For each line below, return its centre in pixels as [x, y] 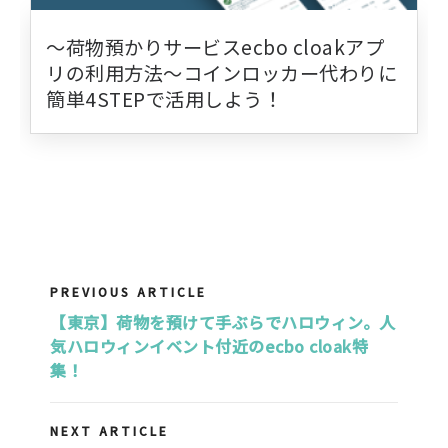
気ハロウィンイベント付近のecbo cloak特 [209, 346]
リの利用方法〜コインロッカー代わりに [221, 73]
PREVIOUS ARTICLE [128, 292]
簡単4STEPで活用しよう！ [164, 99]
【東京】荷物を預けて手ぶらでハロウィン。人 [223, 322]
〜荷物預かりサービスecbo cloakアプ [215, 47]
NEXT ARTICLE [109, 431]
